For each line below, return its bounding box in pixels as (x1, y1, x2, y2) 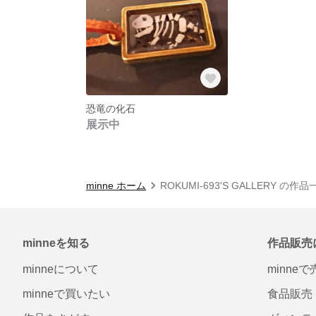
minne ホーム (86, 179, 146, 191)
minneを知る (23, 236, 90, 249)
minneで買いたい (23, 287, 110, 300)
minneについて (23, 262, 99, 275)
